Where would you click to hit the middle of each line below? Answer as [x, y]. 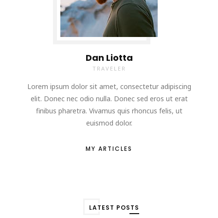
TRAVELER [109, 68]
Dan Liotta [109, 57]
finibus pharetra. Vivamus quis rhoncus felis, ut [109, 110]
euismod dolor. [109, 123]
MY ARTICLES [109, 148]
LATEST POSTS [114, 207]
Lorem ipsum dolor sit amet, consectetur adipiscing [109, 86]
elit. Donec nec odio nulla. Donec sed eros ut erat [109, 98]
